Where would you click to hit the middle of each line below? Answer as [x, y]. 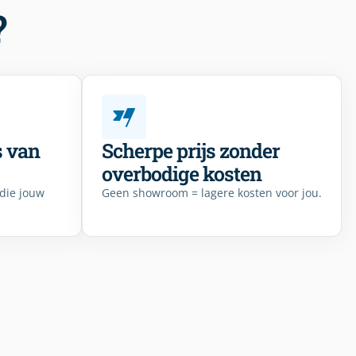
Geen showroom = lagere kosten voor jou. [212, 193]
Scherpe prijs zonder [191, 151]
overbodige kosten [182, 174]
